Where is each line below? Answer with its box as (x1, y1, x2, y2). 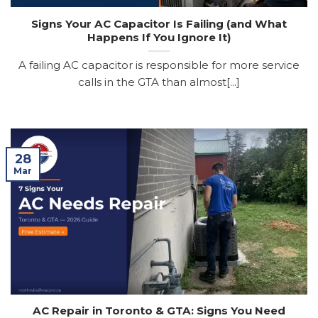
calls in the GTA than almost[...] (78, 75, 240, 89)
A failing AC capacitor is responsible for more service (18, 58, 300, 72)
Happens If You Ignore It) (87, 30, 231, 44)
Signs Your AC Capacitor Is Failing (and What (31, 16, 287, 31)
